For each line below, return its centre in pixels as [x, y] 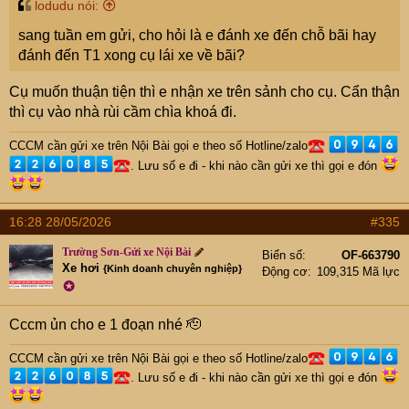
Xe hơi [81, 267]
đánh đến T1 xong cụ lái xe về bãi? [131, 56]
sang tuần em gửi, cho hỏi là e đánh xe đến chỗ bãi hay [197, 36]
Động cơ [285, 271]
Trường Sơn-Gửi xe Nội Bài [126, 252]
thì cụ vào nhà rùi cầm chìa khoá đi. [123, 112]
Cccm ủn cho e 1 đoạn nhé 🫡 [105, 324]
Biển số [282, 255]
